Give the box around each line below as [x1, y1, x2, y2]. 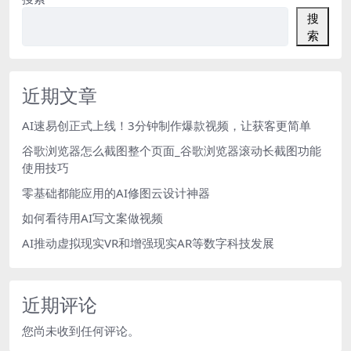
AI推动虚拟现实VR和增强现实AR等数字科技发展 [22, 234, 274, 251]
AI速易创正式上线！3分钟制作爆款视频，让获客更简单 [22, 117, 311, 133]
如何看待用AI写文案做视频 [22, 209, 163, 226]
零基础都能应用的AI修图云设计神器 [22, 184, 210, 201]
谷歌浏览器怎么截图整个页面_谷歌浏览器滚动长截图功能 [22, 142, 321, 158]
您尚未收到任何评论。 [22, 322, 139, 338]
